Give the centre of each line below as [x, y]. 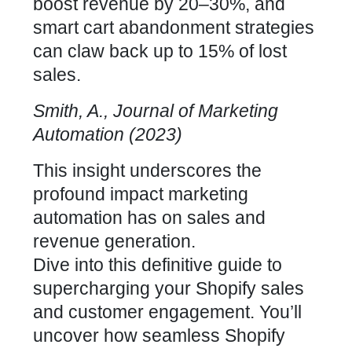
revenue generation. [114, 241]
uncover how [88, 335]
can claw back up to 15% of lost [160, 51]
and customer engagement [141, 312]
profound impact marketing [141, 194]
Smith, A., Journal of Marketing [156, 111]
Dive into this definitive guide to [158, 265]
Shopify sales [250, 288]
